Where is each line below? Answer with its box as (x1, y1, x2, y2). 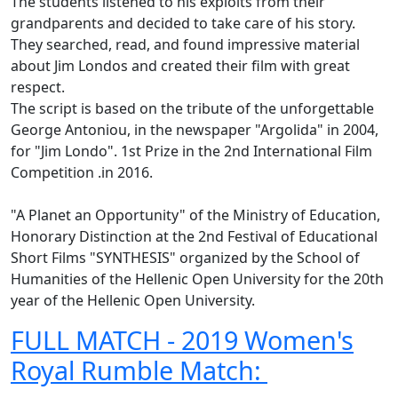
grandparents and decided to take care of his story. (11, 12, 355, 33)
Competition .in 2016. (11, 162, 153, 182)
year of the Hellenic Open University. (11, 290, 255, 310)
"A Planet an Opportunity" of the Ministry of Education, (11, 204, 380, 225)
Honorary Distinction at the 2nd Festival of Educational (11, 226, 378, 246)
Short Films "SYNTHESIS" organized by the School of (11, 247, 360, 267)
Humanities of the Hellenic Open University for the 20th (11, 268, 384, 289)
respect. (11, 76, 65, 97)
